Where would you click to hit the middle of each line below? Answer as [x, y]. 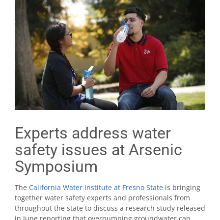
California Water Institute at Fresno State [96, 187]
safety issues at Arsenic [98, 150]
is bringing [182, 187]
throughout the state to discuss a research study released [110, 208]
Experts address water [93, 133]
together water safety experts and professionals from [102, 197]
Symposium [56, 166]
